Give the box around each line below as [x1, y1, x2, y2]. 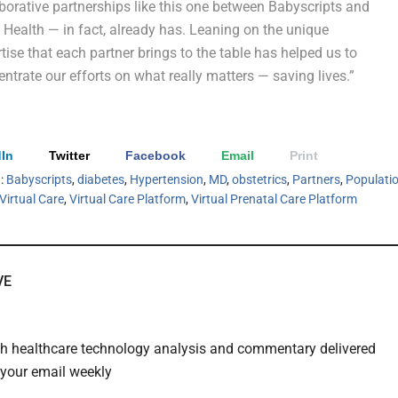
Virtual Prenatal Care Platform [191, 191, 357, 206]
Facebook [125, 147, 186, 163]
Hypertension [130, 171, 203, 187]
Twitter [49, 147, 90, 163]
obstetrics [232, 171, 287, 187]
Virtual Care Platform [69, 191, 186, 206]
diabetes [77, 171, 124, 187]
